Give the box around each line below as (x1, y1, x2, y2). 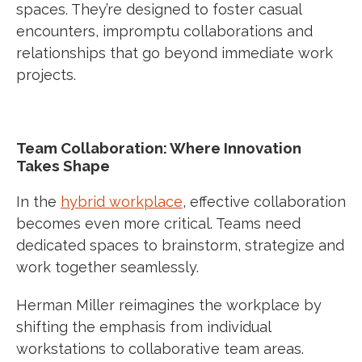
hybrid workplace (61, 192, 183, 210)
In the (16, 192, 61, 210)
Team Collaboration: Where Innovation (16, 138, 301, 157)
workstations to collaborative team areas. (16, 339, 304, 357)
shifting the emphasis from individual (16, 318, 271, 335)
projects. (16, 65, 76, 83)
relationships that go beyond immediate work (16, 44, 333, 61)
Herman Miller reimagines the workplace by (16, 296, 322, 314)
